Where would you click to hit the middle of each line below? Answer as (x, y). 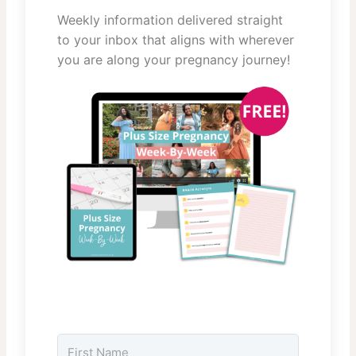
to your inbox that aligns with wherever (176, 40)
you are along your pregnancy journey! (174, 60)
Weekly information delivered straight (170, 20)
